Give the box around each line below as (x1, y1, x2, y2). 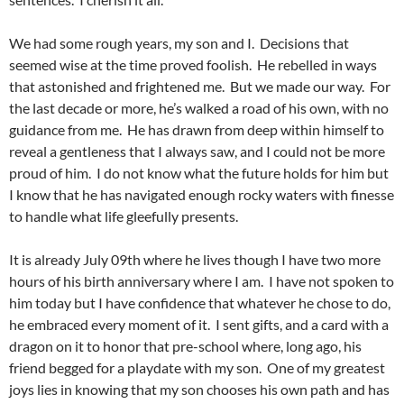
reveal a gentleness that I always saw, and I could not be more (9, 142, 385, 161)
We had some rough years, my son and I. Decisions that (9, 34, 349, 52)
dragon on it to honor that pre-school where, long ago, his (9, 337, 362, 355)
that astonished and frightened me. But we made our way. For (9, 78, 390, 96)
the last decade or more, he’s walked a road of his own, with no (9, 99, 389, 117)
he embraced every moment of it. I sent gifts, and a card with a (9, 316, 389, 334)
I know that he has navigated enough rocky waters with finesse (9, 186, 394, 204)
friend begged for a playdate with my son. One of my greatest (9, 359, 385, 377)
